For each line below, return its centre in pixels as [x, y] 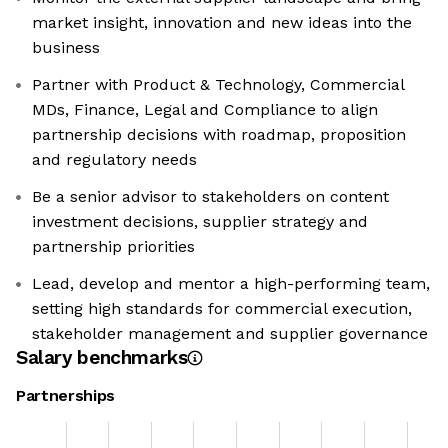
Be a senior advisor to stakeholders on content [210, 197]
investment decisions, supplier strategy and [200, 222]
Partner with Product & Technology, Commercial [218, 85]
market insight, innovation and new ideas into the [222, 23]
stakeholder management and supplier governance [230, 334]
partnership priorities [113, 247]
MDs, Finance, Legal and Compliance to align [205, 110]
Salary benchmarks [102, 358]
